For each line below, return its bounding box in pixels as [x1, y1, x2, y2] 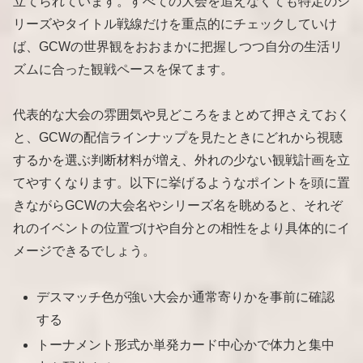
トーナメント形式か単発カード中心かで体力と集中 [36, 338, 335, 352]
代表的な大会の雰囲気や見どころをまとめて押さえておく [13, 108, 350, 122]
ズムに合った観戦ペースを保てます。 [13, 62, 233, 76]
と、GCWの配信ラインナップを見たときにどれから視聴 [13, 130, 343, 145]
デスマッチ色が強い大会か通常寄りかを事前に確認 [36, 290, 335, 305]
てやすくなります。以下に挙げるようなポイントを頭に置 [13, 176, 350, 190]
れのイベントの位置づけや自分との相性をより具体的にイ [13, 221, 350, 236]
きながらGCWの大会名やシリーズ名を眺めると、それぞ [13, 199, 343, 213]
